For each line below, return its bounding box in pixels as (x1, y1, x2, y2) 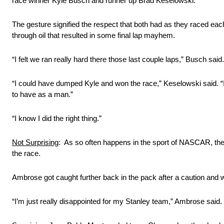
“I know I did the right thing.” (12, 114, 101, 123)
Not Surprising (12, 138, 58, 147)
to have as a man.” (12, 90, 73, 99)
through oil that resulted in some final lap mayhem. (12, 31, 175, 40)
